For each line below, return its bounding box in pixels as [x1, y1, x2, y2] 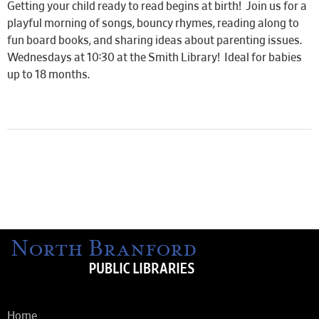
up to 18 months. [7, 69, 90, 80]
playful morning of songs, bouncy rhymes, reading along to [7, 18, 299, 29]
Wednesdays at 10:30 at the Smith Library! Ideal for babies [7, 52, 302, 63]
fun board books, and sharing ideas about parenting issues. [7, 35, 304, 46]
